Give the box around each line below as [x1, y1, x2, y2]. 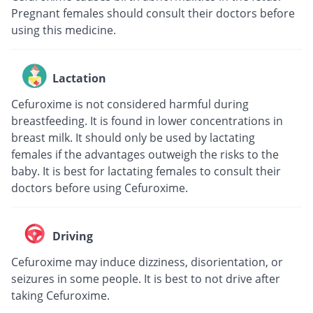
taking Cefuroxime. [11, 288, 110, 304]
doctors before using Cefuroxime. [11, 180, 188, 196]
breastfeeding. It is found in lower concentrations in [11, 113, 283, 129]
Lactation [52, 70, 106, 86]
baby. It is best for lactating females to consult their [11, 163, 281, 180]
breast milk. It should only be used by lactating [11, 130, 255, 146]
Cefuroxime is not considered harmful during [11, 96, 249, 112]
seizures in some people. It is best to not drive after [11, 271, 280, 287]
